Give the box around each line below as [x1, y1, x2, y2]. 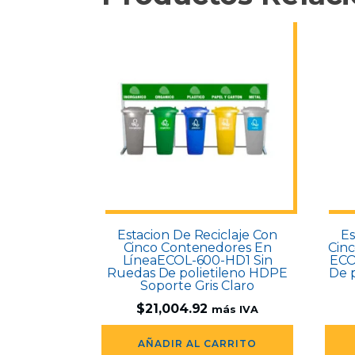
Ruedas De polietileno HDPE [107, 265, 288, 281]
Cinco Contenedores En [123, 240, 272, 256]
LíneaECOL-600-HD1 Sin [122, 253, 273, 269]
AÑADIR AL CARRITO [138, 338, 257, 350]
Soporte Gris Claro [140, 278, 254, 294]
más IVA [212, 303, 258, 316]
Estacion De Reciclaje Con [116, 227, 278, 243]
